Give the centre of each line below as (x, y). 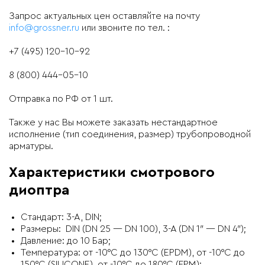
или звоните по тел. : (125, 28)
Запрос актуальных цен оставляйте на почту (104, 16)
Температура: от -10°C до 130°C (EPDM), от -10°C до (133, 252)
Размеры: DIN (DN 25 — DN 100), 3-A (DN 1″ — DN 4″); (133, 229)
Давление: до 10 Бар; (66, 240)
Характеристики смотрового (112, 172)
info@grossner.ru (44, 28)
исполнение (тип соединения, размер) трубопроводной (130, 134)
